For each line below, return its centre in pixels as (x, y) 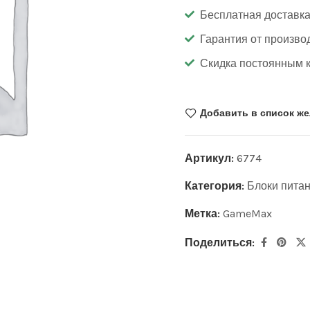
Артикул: (210, 158)
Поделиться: (219, 242)
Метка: (203, 213)
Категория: (216, 185)
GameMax (247, 213)
